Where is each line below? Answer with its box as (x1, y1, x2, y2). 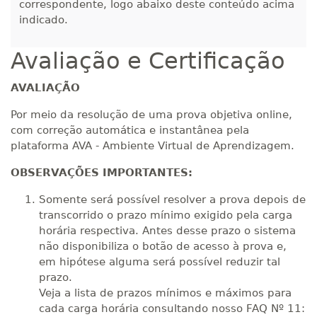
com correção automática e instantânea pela (11, 124, 249, 137)
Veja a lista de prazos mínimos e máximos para (39, 287, 292, 299)
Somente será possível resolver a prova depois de (39, 193, 306, 206)
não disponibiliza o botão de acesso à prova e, (39, 240, 287, 253)
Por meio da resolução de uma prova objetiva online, (11, 108, 292, 121)
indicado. (19, 13, 68, 26)
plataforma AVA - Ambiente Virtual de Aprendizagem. (11, 139, 294, 152)
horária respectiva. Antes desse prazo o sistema (39, 224, 296, 237)
